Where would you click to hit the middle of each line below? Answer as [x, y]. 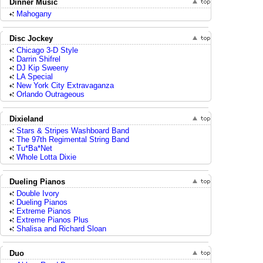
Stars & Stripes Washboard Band [73, 131]
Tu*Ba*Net [34, 148]
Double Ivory [38, 193]
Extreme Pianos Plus [53, 220]
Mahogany [34, 14]
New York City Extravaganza [65, 85]
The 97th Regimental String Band [73, 139]
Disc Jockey [31, 38]
